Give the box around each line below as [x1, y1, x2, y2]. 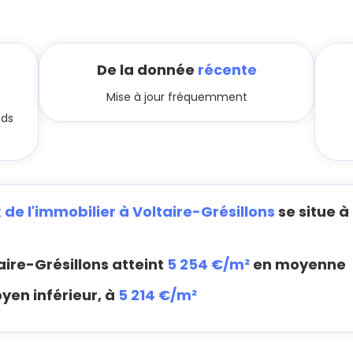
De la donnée [96, 60, 198, 80]
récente [197, 60, 257, 80]
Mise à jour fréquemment [106, 89, 247, 105]
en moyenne [250, 254, 346, 274]
